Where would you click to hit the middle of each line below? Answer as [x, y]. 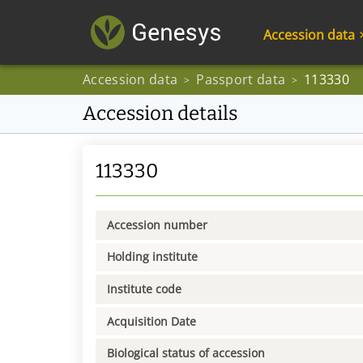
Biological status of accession [186, 353]
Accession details [160, 113]
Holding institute [152, 257]
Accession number [157, 224]
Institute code [144, 288]
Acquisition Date [152, 321]
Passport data [241, 79]
